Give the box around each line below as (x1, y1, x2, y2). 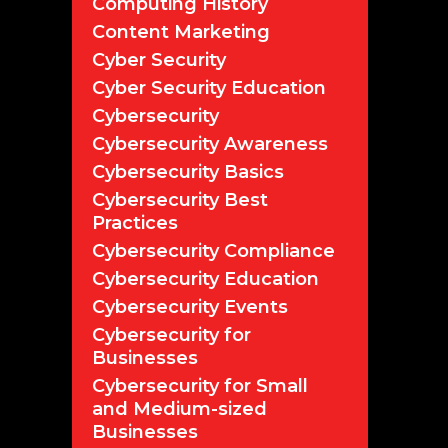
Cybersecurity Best (92, 188, 268, 211)
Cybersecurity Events (92, 295, 288, 318)
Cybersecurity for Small (92, 374, 308, 397)
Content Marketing (92, 20, 270, 43)
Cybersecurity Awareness (92, 132, 328, 155)
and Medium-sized (92, 397, 267, 420)
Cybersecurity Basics (92, 160, 284, 183)
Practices (92, 211, 178, 234)
